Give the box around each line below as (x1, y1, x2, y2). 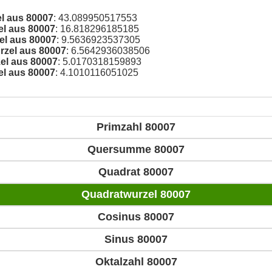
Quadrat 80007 (98, 166, 174, 178)
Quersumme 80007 (87, 143, 185, 156)
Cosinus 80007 (98, 211, 174, 223)
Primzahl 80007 (97, 121, 175, 134)
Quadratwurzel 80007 (81, 188, 191, 201)
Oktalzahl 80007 (95, 256, 177, 268)
